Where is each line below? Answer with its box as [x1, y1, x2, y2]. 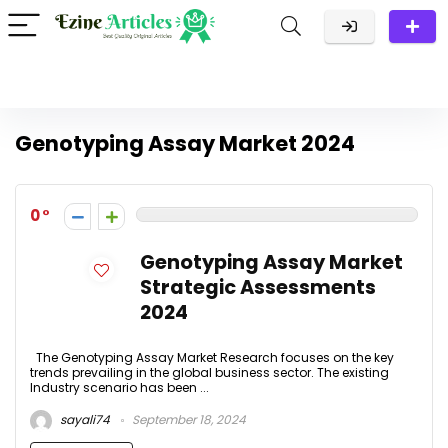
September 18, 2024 [129, 411, 246, 429]
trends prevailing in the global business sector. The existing [30, 364, 389, 381]
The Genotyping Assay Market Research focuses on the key [30, 349, 394, 366]
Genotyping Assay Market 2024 [15, 129, 355, 158]
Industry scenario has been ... [30, 379, 209, 396]
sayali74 [57, 411, 110, 429]
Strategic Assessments [140, 274, 376, 301]
